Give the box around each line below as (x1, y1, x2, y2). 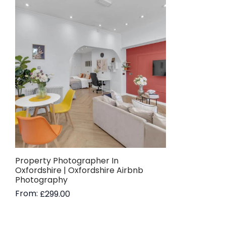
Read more (15, 202, 59, 214)
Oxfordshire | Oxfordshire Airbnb (15, 164, 143, 177)
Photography (15, 174, 68, 186)
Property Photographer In (15, 155, 119, 167)
